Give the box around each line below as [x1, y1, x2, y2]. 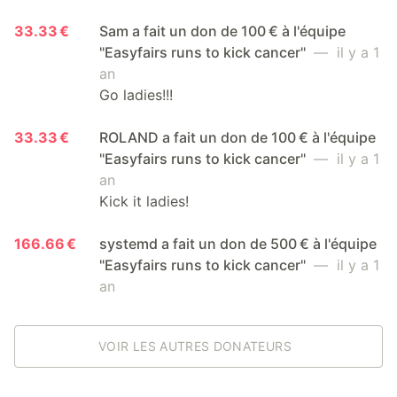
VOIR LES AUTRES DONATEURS [98, 338, 292, 354]
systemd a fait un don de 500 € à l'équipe [99, 234, 377, 253]
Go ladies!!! [99, 85, 173, 104]
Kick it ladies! [99, 191, 189, 210]
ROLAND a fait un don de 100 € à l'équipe [99, 128, 376, 146]
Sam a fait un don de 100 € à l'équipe [99, 21, 346, 40]
